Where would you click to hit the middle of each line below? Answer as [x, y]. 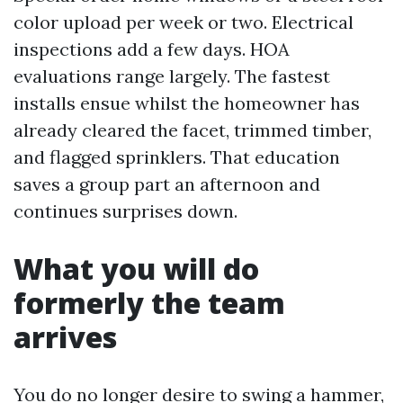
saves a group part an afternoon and [167, 184]
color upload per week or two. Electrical [184, 22]
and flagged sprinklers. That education [177, 157]
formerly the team [149, 302]
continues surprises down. [125, 210]
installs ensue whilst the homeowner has [187, 103]
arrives [65, 336]
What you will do [136, 268]
